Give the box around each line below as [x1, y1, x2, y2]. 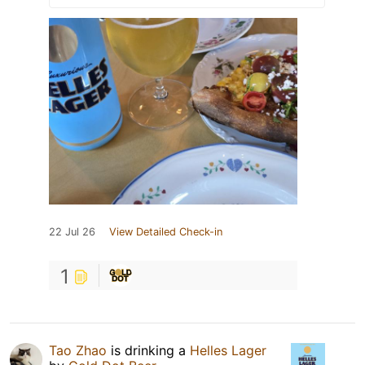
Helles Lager [190, 342, 266, 359]
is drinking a [107, 342, 190, 359]
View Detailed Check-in [109, 226, 222, 239]
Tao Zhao [49, 342, 107, 359]
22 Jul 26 [49, 226, 95, 239]
